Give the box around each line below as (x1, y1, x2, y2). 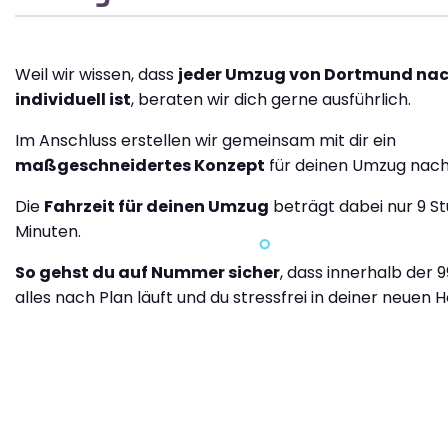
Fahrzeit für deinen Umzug (44, 195, 269, 218)
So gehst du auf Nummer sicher (15, 261, 280, 284)
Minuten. (15, 220, 81, 243)
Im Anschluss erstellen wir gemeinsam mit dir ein (15, 129, 396, 152)
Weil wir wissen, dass (15, 63, 178, 86)
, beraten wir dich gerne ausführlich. (131, 88, 411, 111)
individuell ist (15, 88, 131, 111)
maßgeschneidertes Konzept (15, 154, 265, 177)
